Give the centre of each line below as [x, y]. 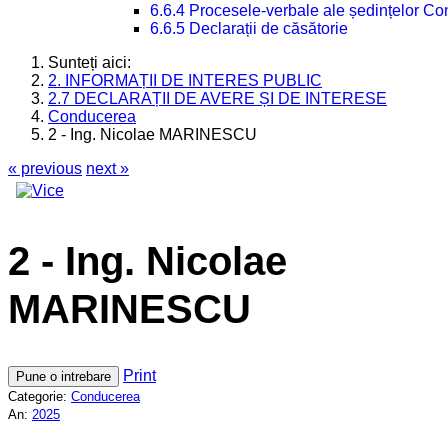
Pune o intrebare [63, 377]
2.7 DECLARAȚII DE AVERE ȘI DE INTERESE [217, 98]
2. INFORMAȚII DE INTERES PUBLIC [185, 80]
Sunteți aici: [93, 62]
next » [107, 168]
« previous [45, 168]
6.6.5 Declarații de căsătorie [248, 28]
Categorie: [39, 397]
